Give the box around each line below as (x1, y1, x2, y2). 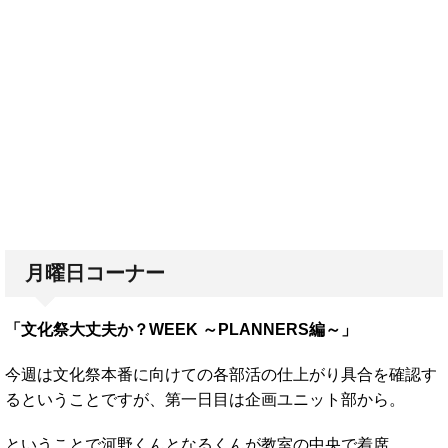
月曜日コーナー (25, 261, 165, 284)
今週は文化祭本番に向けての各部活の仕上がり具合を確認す (5, 365, 437, 383)
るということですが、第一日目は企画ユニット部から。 (5, 390, 405, 408)
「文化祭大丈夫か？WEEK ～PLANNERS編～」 (5, 320, 357, 338)
